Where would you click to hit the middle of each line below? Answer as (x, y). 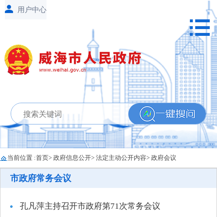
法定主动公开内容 (121, 158)
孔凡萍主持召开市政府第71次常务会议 (90, 206)
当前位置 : (22, 158)
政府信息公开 (72, 158)
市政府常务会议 (41, 178)
